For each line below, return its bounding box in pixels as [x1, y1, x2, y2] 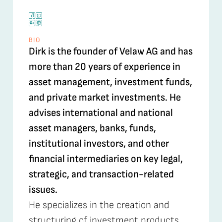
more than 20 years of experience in [28, 60, 180, 73]
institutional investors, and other [28, 137, 169, 150]
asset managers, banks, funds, [28, 122, 156, 135]
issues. [28, 183, 57, 196]
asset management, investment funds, [28, 76, 192, 89]
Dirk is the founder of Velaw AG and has [28, 45, 193, 58]
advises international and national [28, 107, 173, 119]
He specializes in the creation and [28, 199, 169, 212]
